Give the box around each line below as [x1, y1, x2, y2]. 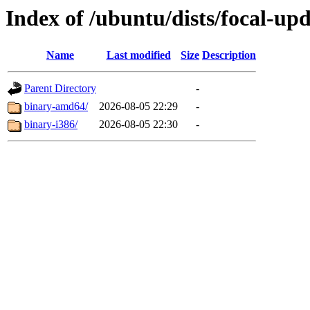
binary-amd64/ [24, 100, 88, 113]
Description [202, 49, 256, 62]
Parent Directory [24, 82, 96, 95]
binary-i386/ [24, 118, 77, 131]
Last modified [106, 49, 171, 62]
